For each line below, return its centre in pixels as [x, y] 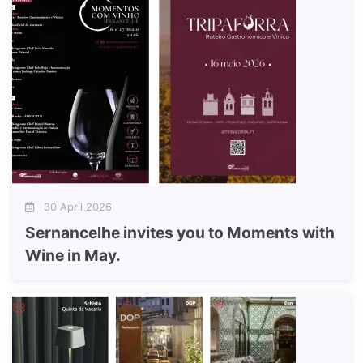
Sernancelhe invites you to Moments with [180, 233]
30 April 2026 [73, 207]
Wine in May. [73, 256]
